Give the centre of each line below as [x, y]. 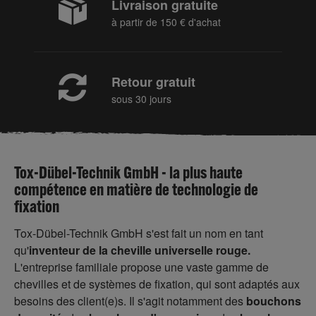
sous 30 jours [141, 99]
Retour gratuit [153, 82]
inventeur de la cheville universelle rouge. [140, 250]
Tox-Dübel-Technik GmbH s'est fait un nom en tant [139, 233]
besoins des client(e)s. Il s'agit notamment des [130, 301]
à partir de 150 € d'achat [166, 22]
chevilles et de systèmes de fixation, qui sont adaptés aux [157, 284]
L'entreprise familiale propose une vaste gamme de [141, 267]
